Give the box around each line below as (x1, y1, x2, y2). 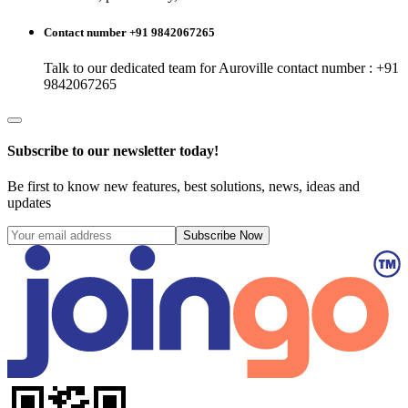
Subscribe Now (183, 229, 262, 243)
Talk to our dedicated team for (44, 59, 219, 76)
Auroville (219, 59, 273, 76)
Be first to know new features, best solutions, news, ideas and (7, 178, 360, 195)
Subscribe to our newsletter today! (7, 143, 219, 159)
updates (7, 195, 51, 211)
